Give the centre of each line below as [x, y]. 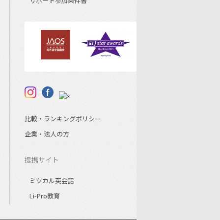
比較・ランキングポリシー [63, 119]
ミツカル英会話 [52, 181]
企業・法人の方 [47, 134]
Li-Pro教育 [44, 196]
